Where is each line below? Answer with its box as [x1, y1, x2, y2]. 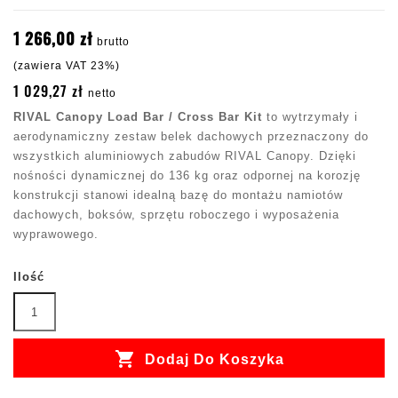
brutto [97, 36, 130, 49]
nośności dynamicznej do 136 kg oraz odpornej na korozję [13, 169, 361, 183]
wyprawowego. [13, 227, 99, 242]
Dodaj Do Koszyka [139, 351, 284, 367]
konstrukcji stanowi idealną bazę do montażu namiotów [13, 188, 343, 203]
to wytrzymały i [262, 110, 358, 124]
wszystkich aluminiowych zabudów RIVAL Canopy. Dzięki [13, 149, 356, 163]
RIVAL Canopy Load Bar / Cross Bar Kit [13, 110, 262, 124]
